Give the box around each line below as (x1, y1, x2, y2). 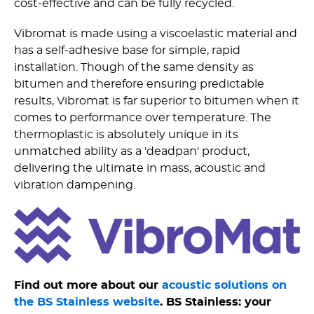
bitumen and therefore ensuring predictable (14, 78, 264, 90)
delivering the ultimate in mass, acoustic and (14, 162, 266, 174)
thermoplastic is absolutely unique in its (14, 128, 238, 140)
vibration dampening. (14, 179, 135, 191)
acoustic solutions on (162, 280, 287, 292)
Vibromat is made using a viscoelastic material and (14, 27, 297, 39)
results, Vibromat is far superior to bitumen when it (14, 95, 299, 107)
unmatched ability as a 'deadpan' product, (14, 145, 250, 157)
